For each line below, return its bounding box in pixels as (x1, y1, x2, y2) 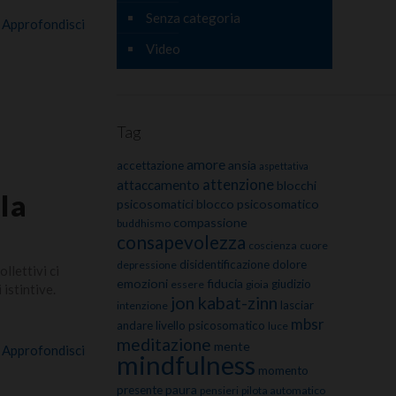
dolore (271, 256, 307, 271)
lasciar (279, 297, 314, 312)
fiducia (206, 275, 243, 291)
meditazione (116, 333, 211, 354)
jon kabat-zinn (170, 291, 278, 313)
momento (257, 362, 308, 377)
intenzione (116, 298, 168, 312)
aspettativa (258, 159, 308, 171)
